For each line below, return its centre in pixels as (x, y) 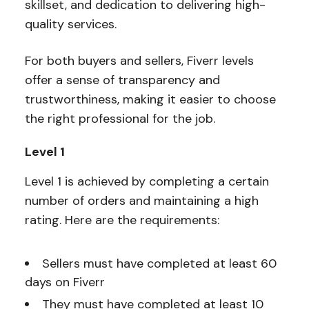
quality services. (72, 24)
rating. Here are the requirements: (122, 220)
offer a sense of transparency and (122, 80)
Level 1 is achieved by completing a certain (147, 181)
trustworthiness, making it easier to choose (150, 99)
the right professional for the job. (121, 118)
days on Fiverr (64, 282)
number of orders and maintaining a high (141, 200)
